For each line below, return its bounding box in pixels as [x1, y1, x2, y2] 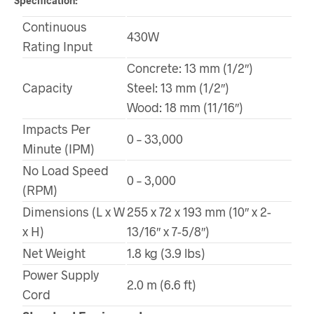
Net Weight [22, 245, 86, 261]
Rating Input [22, 38, 93, 54]
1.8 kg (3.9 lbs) [127, 245, 205, 261]
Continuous [22, 18, 87, 34]
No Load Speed [22, 162, 109, 178]
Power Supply [22, 266, 99, 282]
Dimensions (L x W [22, 203, 125, 219]
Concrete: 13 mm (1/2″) [127, 60, 253, 76]
